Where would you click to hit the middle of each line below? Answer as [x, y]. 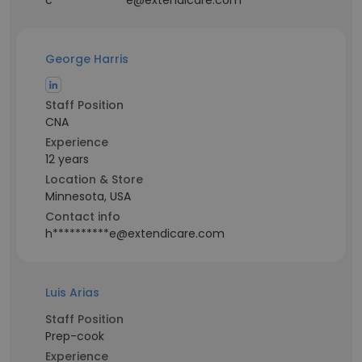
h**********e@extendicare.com [135, 234]
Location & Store [94, 179]
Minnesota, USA [88, 196]
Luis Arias [72, 293]
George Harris [87, 59]
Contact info [83, 217]
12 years [67, 159]
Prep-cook [75, 336]
